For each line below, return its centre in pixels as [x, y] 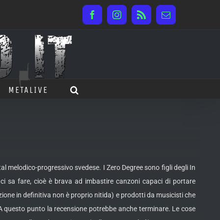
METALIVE [28, 90]
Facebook [109, 18]
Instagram [134, 18]
